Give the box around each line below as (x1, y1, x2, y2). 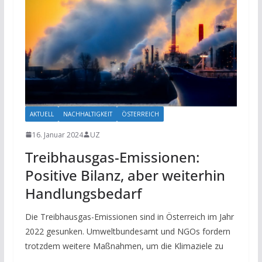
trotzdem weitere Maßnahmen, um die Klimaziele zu (25, 240, 223, 251)
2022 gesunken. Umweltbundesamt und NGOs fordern (25, 225, 230, 237)
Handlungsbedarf (25, 183, 142, 203)
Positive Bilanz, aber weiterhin (25, 165, 225, 185)
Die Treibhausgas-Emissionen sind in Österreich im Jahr (25, 211, 234, 222)
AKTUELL (29, 109, 54, 118)
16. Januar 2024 (32, 129, 83, 140)
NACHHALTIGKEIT (63, 109, 112, 118)
